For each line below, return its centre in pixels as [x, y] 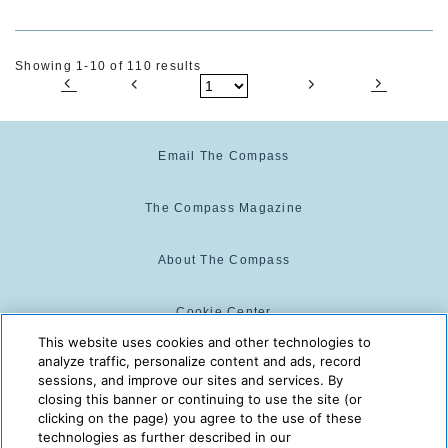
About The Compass [224, 259]
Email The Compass [224, 155]
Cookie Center [224, 311]
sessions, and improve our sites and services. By [191, 380]
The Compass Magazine [224, 207]
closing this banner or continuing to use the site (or [200, 399]
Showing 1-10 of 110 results [108, 65]
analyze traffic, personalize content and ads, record [200, 361]
